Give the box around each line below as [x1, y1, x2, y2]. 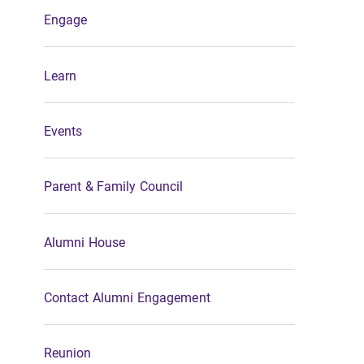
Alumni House [43, 232, 126, 250]
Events [43, 121, 83, 139]
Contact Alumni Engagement [43, 288, 210, 306]
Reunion [43, 344, 92, 362]
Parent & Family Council [43, 177, 184, 195]
